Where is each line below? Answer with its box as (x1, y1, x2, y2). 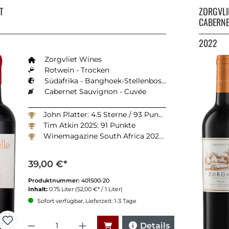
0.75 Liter (49, 185, 75, 193)
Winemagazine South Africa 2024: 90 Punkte (43, 131, 159, 141)
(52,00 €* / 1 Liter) (75, 185, 123, 193)
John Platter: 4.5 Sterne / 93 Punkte (43, 109, 158, 119)
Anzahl (20, 215, 41, 223)
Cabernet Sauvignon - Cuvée (44, 86, 146, 96)
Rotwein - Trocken (44, 65, 109, 75)
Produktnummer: (28, 176, 81, 184)
